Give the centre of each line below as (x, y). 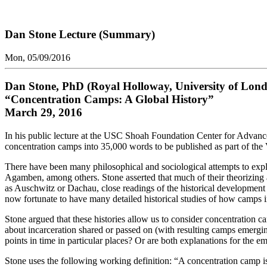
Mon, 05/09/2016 (38, 57)
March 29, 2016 (44, 113)
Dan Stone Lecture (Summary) (80, 34)
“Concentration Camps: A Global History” (109, 100)
